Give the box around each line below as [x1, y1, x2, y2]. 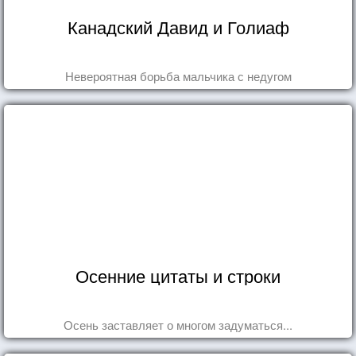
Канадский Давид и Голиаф [67, 14, 289, 39]
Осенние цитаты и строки [75, 262, 281, 288]
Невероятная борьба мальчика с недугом [64, 67, 292, 84]
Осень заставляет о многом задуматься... [64, 315, 292, 333]
